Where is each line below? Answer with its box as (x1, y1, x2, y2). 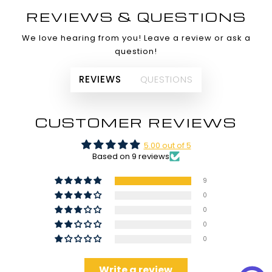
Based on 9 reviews (92, 150, 169, 162)
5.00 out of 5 (143, 139, 191, 151)
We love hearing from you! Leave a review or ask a (21, 32, 251, 44)
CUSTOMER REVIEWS (35, 113, 237, 131)
